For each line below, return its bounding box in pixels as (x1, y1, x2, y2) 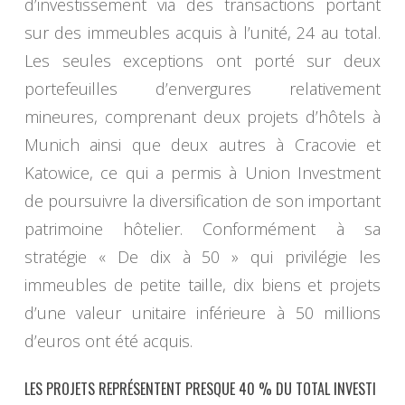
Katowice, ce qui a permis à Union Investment (24, 162, 381, 184)
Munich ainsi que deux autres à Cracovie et (24, 134, 381, 156)
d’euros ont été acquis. (24, 330, 193, 353)
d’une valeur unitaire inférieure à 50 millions (24, 302, 381, 325)
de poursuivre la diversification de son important (24, 190, 381, 212)
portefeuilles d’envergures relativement (24, 78, 381, 100)
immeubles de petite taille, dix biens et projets (24, 274, 381, 297)
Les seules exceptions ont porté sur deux (24, 50, 381, 72)
